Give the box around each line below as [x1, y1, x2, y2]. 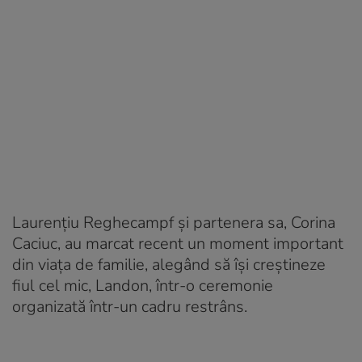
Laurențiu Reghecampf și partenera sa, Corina [12, 211, 335, 234]
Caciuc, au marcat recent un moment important [12, 232, 343, 255]
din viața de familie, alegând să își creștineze [12, 253, 326, 276]
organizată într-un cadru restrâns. [12, 295, 247, 318]
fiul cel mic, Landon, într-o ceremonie [12, 274, 273, 297]
